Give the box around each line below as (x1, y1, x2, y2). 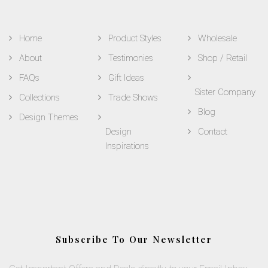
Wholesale (197, 32, 237, 44)
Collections (19, 92, 60, 103)
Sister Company (194, 86, 255, 98)
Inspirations (105, 140, 150, 151)
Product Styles (108, 32, 162, 44)
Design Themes (19, 111, 78, 123)
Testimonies (108, 52, 154, 63)
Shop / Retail (197, 52, 247, 63)
